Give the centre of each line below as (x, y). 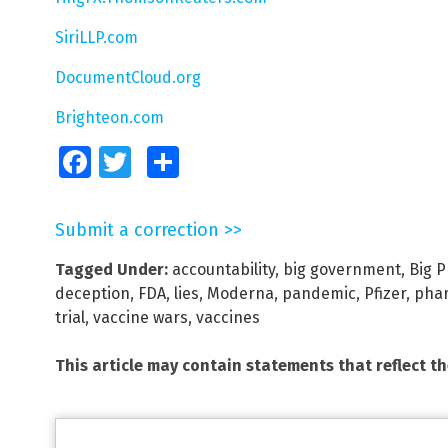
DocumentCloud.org (128, 77)
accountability (223, 269)
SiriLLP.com (96, 37)
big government (342, 269)
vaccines (228, 317)
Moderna (240, 293)
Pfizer (385, 293)
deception (92, 293)
